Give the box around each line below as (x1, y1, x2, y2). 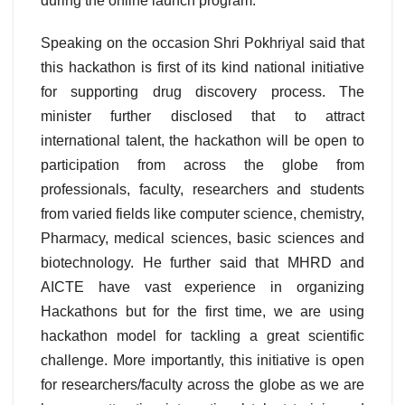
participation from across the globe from (41, 157, 364, 174)
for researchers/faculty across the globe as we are (41, 377, 364, 393)
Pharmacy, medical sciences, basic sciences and (41, 231, 364, 247)
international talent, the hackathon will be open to (41, 133, 364, 149)
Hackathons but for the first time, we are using (41, 304, 364, 320)
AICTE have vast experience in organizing (41, 279, 364, 296)
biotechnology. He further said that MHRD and (41, 255, 364, 271)
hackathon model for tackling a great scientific (41, 328, 364, 344)
